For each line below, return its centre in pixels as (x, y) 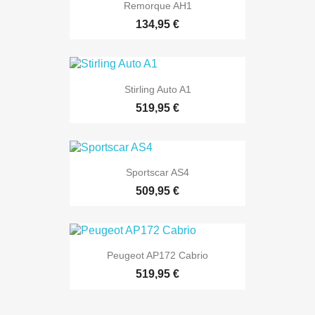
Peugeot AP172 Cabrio (157, 256)
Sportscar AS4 (157, 172)
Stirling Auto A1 (157, 89)
